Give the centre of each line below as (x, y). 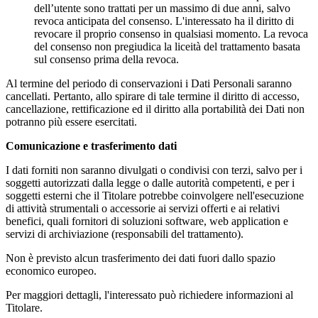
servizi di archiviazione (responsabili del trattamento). (125, 234)
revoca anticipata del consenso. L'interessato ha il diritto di (164, 21)
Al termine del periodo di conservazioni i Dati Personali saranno (149, 83)
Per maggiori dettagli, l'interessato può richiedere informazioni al (149, 295)
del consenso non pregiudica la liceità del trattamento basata (167, 46)
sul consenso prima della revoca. (106, 59)
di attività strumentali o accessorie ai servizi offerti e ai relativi (143, 208)
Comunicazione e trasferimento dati (91, 146)
